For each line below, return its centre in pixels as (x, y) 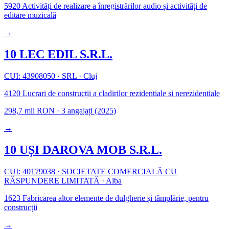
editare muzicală (30, 15)
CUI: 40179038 (31, 171)
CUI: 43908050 (31, 76)
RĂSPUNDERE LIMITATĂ (53, 180)
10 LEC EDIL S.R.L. (58, 54)
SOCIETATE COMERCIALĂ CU (118, 171)
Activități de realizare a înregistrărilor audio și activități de (114, 6)
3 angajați (77, 110)
